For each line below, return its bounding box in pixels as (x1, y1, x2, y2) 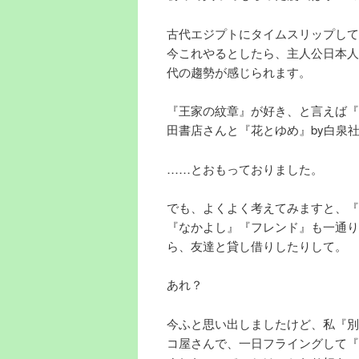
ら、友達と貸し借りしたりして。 (167, 236, 347, 254)
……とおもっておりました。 (167, 159, 323, 177)
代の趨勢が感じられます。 (167, 63, 311, 80)
